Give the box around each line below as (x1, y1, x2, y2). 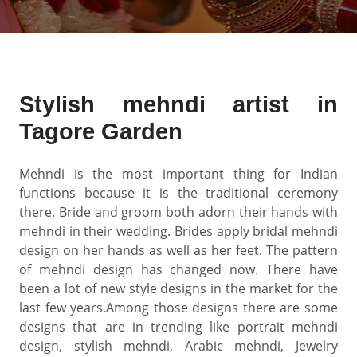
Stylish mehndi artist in (19, 92, 338, 117)
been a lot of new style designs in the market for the (19, 280, 338, 297)
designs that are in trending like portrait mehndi (19, 318, 338, 335)
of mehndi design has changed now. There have (19, 261, 338, 278)
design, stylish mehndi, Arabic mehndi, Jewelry (19, 337, 338, 355)
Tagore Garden (19, 119, 182, 144)
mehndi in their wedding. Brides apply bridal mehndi (19, 222, 338, 240)
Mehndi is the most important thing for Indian (19, 165, 338, 182)
